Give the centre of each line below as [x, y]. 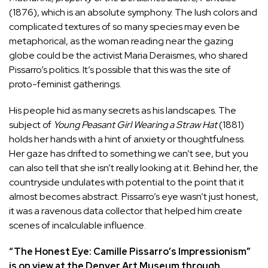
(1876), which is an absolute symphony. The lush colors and [133, 12]
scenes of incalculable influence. [77, 225]
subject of [31, 124]
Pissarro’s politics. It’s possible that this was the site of [120, 69]
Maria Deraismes [159, 55]
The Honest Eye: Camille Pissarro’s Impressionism [130, 251]
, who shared [221, 55]
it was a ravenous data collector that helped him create [126, 211]
